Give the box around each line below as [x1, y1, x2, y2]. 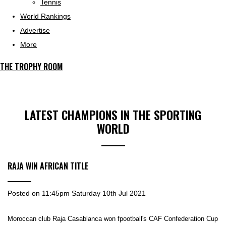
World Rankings [20, 12, 71, 20]
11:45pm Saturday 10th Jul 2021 [42, 189, 146, 198]
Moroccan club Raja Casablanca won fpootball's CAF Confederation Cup [8, 215, 218, 223]
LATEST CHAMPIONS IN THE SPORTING [25, 106, 201, 124]
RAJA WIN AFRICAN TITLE [8, 160, 88, 172]
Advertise [20, 26, 50, 34]
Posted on [8, 189, 42, 198]
